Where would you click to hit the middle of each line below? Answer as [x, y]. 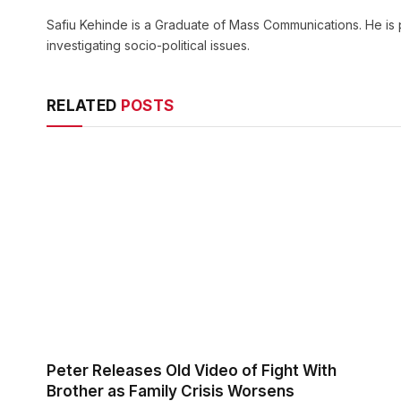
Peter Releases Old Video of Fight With [192, 371]
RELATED [84, 106]
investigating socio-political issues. [148, 46]
